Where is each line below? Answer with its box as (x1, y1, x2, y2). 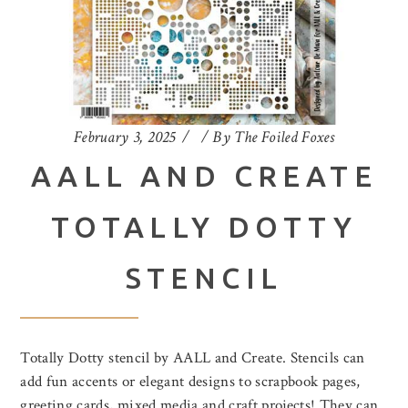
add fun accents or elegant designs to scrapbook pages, (20, 372, 361, 393)
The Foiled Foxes (234, 127, 335, 148)
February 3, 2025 (73, 127, 176, 148)
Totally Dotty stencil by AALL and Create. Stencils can (20, 348, 365, 369)
